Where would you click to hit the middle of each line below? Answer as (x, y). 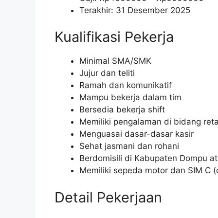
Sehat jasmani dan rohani (129, 146)
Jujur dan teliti (107, 73)
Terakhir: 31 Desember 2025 (135, 10)
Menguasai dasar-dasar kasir (136, 134)
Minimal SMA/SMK (115, 61)
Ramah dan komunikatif (126, 85)
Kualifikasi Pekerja (114, 37)
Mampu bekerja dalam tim (130, 98)
